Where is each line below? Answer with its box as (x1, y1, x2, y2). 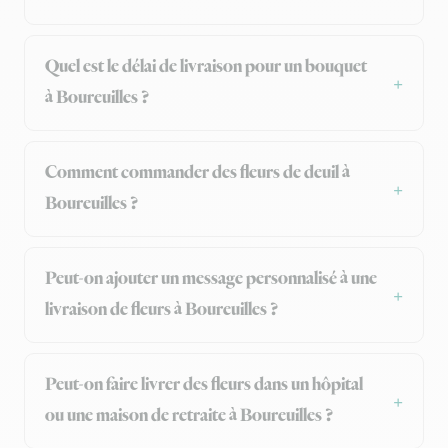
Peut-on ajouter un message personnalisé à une (45, 267, 377, 292)
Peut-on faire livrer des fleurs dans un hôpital (45, 373, 363, 398)
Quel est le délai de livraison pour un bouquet (45, 55, 367, 80)
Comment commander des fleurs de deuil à (45, 161, 350, 186)
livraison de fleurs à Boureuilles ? (45, 298, 278, 323)
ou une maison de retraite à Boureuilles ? (45, 404, 333, 429)
